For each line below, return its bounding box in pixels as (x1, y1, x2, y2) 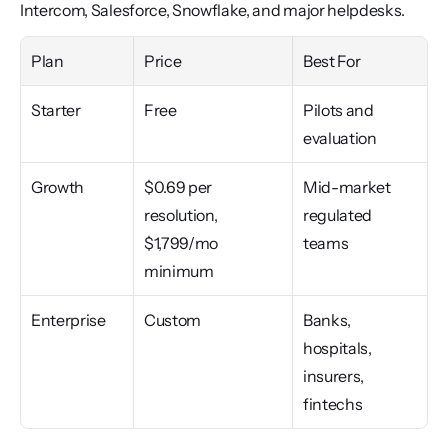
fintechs (303, 394, 363, 414)
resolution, (144, 205, 218, 225)
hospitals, (303, 338, 372, 358)
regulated (303, 205, 373, 225)
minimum (144, 261, 214, 281)
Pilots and (303, 100, 374, 120)
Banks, (303, 310, 352, 330)
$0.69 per (144, 177, 213, 197)
